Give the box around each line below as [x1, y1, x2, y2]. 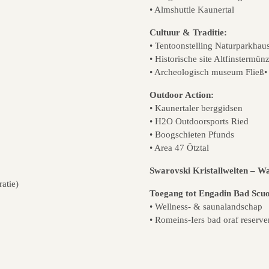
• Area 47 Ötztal [150, 142, 209, 153]
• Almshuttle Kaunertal [150, 4, 234, 15]
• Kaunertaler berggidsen [150, 103, 243, 113]
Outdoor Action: [150, 89, 214, 100]
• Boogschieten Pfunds [150, 129, 234, 140]
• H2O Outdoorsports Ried [150, 116, 249, 127]
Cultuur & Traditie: [150, 27, 227, 38]
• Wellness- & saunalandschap [150, 201, 262, 212]
